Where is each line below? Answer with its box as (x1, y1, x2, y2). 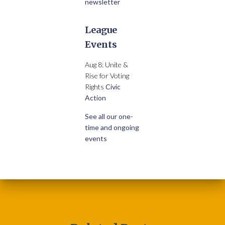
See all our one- (85, 112, 133, 121)
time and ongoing (85, 123, 139, 132)
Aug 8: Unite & (85, 60, 128, 69)
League (85, 24, 117, 36)
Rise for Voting (85, 71, 129, 80)
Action (85, 93, 106, 102)
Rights (85, 82, 105, 91)
